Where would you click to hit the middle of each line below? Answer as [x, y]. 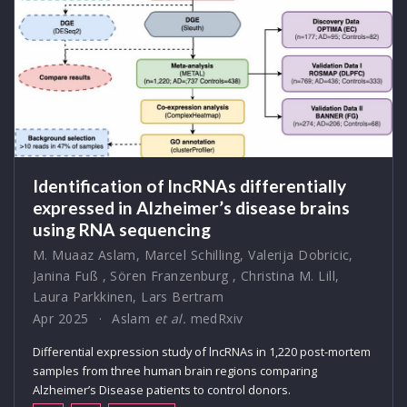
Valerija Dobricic [299, 254]
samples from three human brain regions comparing [175, 370]
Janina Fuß [66, 275]
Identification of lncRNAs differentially [189, 185]
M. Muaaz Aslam [84, 254]
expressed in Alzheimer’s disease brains [191, 207]
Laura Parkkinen [83, 296]
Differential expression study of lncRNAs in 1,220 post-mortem [202, 351]
